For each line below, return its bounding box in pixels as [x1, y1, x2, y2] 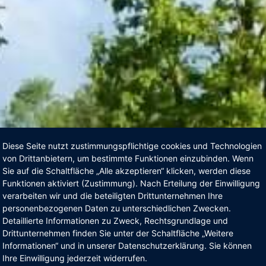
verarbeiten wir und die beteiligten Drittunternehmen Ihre [2, 191, 223, 201]
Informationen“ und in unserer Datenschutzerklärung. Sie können [2, 240, 252, 251]
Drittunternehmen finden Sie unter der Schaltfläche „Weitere [2, 228, 233, 238]
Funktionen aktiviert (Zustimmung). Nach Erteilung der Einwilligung [2, 178, 260, 188]
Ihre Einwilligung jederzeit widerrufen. [2, 253, 147, 263]
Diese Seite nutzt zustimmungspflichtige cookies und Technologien [2, 141, 262, 151]
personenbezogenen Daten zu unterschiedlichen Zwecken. [2, 203, 231, 213]
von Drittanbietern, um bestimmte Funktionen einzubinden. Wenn [2, 153, 254, 163]
